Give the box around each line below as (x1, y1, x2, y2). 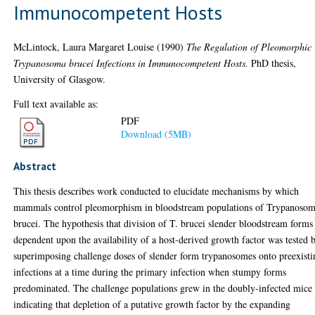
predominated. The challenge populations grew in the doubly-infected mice (13, 281, 313, 295)
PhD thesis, (248, 56, 297, 70)
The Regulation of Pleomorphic (186, 39, 312, 53)
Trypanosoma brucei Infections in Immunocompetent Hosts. (13, 56, 249, 70)
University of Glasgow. (13, 72, 106, 86)
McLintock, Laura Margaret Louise (13, 39, 155, 53)
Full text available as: (13, 96, 99, 110)
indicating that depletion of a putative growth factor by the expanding (13, 297, 291, 311)
